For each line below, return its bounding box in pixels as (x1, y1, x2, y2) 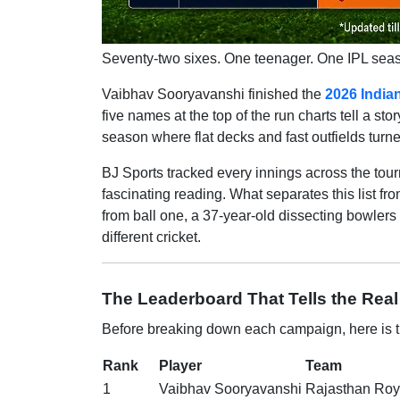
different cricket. (102, 229, 201, 245)
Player (159, 358, 202, 373)
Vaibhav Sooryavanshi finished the (102, 87, 325, 102)
